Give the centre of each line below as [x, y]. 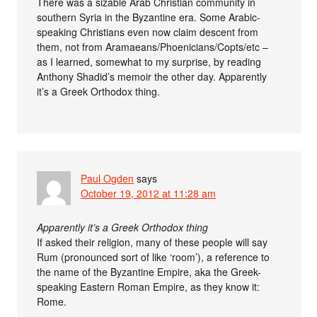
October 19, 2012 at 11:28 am [149, 194]
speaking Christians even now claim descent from [148, 32]
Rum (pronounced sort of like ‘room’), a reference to [154, 257]
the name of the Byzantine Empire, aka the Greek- [149, 272]
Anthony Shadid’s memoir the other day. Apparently [152, 77]
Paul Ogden [108, 179]
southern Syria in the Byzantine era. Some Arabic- [149, 17]
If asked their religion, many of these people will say [152, 242]
